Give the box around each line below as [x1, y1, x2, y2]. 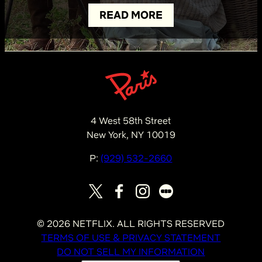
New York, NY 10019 [86, 129, 175, 142]
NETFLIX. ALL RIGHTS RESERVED [70, 218, 225, 230]
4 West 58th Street [91, 115, 171, 127]
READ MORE [99, 8, 163, 22]
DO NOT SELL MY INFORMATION [57, 246, 205, 258]
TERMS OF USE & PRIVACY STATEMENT [41, 232, 221, 244]
